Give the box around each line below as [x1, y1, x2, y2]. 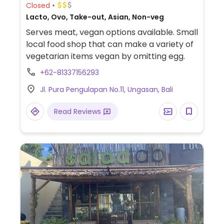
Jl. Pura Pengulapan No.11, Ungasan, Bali [39, 84, 173, 94]
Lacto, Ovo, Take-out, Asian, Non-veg [25, 12, 164, 22]
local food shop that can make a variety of [25, 38, 193, 50]
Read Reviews [53, 106, 103, 116]
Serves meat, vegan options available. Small [25, 26, 198, 38]
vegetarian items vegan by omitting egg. [25, 50, 185, 62]
